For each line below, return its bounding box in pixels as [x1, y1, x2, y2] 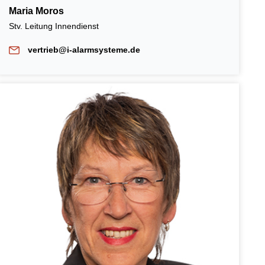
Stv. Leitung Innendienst [9, 21, 102, 31]
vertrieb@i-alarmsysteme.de [28, 44, 141, 54]
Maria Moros [9, 5, 64, 16]
